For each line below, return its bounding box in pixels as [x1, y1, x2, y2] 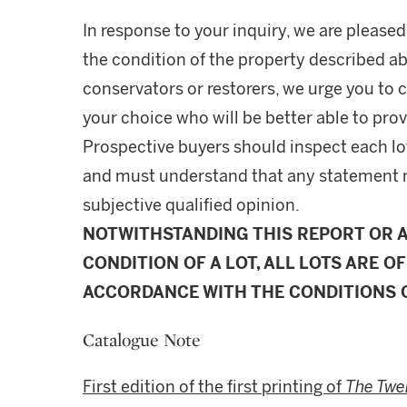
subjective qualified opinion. [83, 195, 300, 215]
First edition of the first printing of [83, 377, 345, 397]
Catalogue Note [83, 328, 201, 352]
